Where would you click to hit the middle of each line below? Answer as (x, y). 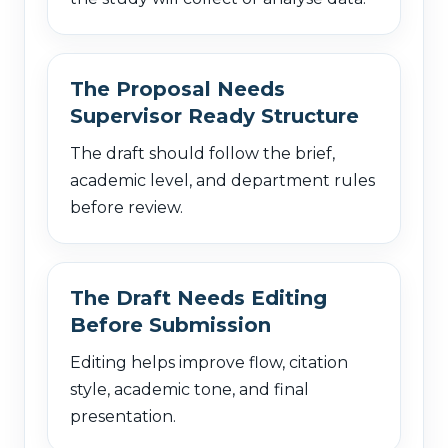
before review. (126, 207)
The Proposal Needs (177, 88)
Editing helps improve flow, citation (209, 362)
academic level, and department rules (222, 180)
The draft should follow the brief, (202, 153)
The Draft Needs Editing (198, 297)
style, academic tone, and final (189, 389)
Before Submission (170, 324)
